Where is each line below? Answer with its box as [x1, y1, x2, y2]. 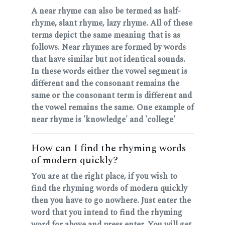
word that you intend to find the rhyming [31, 206, 182, 218]
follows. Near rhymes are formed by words [31, 41, 186, 53]
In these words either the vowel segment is [31, 65, 187, 77]
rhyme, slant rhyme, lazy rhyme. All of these [31, 17, 192, 29]
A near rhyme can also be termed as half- [31, 5, 181, 17]
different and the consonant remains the [31, 77, 179, 89]
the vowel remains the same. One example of [31, 101, 194, 114]
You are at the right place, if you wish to [31, 170, 177, 182]
